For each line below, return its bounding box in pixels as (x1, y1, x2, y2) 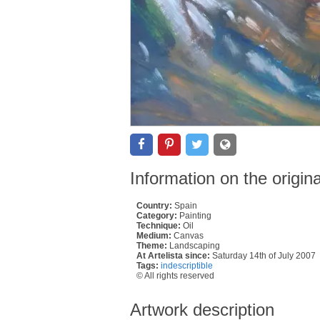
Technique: (136, 220, 181, 231)
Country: (136, 200, 172, 211)
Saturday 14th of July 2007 (212, 250, 316, 261)
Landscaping (167, 240, 220, 251)
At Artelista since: (136, 250, 210, 261)
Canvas (171, 230, 204, 241)
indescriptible (161, 260, 213, 271)
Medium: (136, 230, 171, 241)
